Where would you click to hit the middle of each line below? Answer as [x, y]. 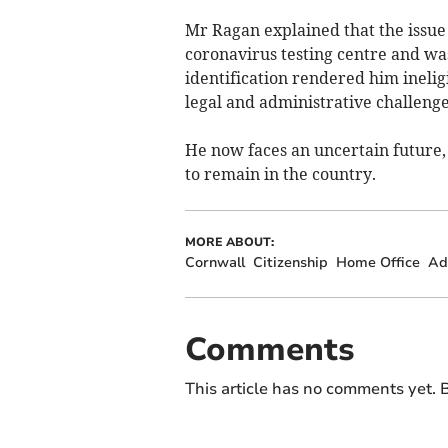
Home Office [377, 262]
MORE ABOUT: [229, 241]
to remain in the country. [280, 173]
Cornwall [214, 262]
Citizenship [290, 262]
